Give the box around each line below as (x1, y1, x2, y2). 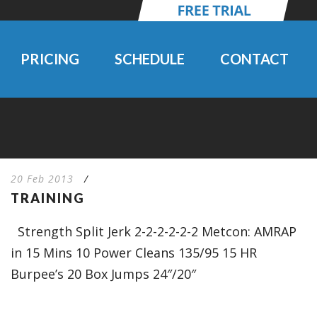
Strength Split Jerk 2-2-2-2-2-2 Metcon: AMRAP (10, 223, 296, 240)
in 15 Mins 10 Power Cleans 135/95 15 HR (10, 244, 257, 261)
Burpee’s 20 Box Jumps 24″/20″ (10, 265, 196, 282)
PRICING (21, 50, 79, 67)
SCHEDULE (115, 50, 185, 67)
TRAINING (10, 190, 85, 206)
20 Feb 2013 (10, 172, 74, 185)
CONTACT (220, 50, 289, 67)
